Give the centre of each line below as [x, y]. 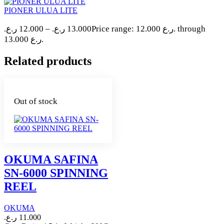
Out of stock [36, 101]
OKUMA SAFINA [51, 159]
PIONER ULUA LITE [41, 10]
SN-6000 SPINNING [56, 173]
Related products [48, 61]
